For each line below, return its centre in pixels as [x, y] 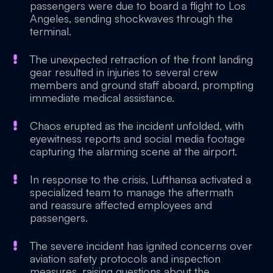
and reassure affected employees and [121, 205]
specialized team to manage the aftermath [132, 192]
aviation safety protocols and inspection [125, 258]
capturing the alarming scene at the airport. [133, 151]
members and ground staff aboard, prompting [142, 85]
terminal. [51, 31]
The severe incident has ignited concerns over [141, 246]
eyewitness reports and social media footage [137, 138]
